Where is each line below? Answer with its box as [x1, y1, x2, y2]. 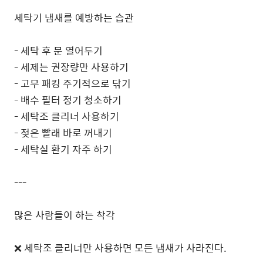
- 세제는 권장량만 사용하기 [14, 59, 129, 75]
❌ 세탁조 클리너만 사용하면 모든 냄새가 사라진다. [14, 240, 227, 255]
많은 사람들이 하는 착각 [14, 207, 115, 222]
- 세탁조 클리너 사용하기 [14, 109, 119, 124]
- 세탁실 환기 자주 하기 [14, 141, 112, 157]
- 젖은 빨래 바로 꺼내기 [14, 125, 112, 140]
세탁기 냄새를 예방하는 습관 [14, 10, 134, 25]
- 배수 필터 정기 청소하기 [14, 92, 122, 107]
